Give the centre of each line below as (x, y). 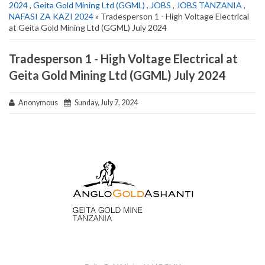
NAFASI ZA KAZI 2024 (51, 16)
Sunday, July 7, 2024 (104, 102)
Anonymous (39, 102)
